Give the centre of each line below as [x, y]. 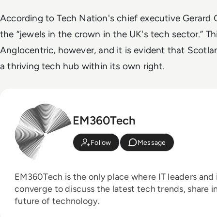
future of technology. [57, 201]
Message [152, 142]
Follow [101, 142]
